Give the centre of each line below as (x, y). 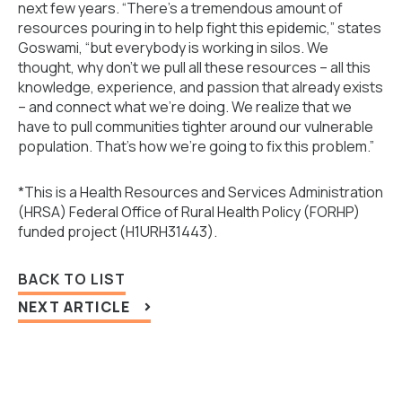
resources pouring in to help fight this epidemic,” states (200, 28)
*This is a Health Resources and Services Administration (201, 192)
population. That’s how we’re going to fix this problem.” (196, 147)
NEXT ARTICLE (74, 306)
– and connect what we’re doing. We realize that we (185, 107)
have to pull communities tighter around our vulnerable (196, 127)
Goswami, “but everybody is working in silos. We (173, 48)
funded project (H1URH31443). (118, 231)
